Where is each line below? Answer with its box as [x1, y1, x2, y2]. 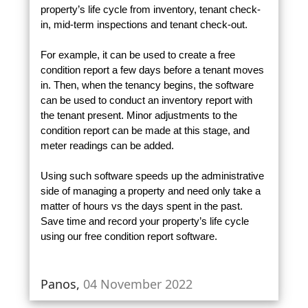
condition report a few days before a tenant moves [40, 64, 264, 76]
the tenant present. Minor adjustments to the [40, 109, 237, 122]
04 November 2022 [83, 275, 193, 292]
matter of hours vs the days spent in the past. [40, 200, 243, 212]
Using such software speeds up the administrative [40, 170, 264, 182]
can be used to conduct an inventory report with [40, 94, 252, 107]
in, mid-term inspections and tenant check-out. [40, 19, 247, 31]
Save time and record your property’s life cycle [40, 215, 249, 228]
